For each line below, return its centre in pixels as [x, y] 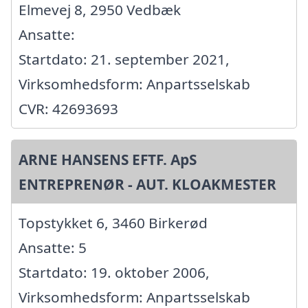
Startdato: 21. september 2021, [124, 59]
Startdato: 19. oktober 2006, [114, 273]
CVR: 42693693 [68, 109]
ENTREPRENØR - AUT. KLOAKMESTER [147, 185]
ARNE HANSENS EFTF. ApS [108, 160]
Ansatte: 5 [53, 248]
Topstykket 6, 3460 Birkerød [113, 223]
